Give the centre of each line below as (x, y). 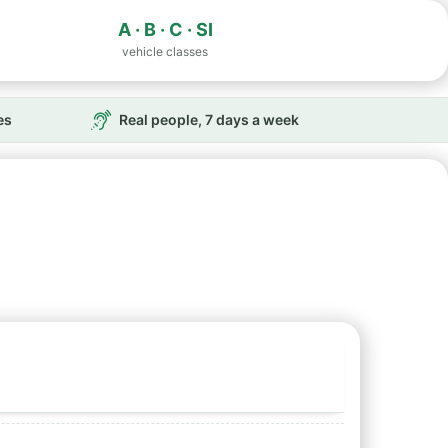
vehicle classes (165, 51)
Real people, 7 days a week (208, 119)
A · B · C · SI (165, 29)
